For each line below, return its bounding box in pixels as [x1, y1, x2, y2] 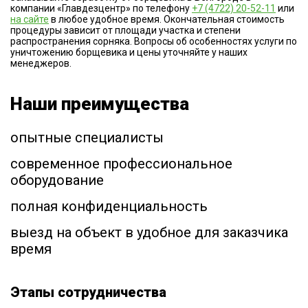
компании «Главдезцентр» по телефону [10, 2, 192, 14]
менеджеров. [10, 57, 71, 69]
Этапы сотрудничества [10, 283, 166, 300]
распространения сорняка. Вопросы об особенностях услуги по [10, 35, 297, 47]
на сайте [10, 13, 49, 25]
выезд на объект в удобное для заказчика [10, 223, 288, 241]
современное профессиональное [10, 155, 232, 172]
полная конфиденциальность [10, 197, 208, 214]
